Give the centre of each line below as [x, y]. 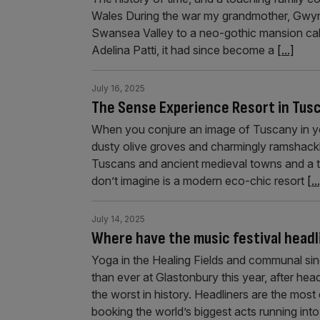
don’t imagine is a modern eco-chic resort [199, 181]
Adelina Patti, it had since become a [184, 50]
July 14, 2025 [118, 219]
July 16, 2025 [118, 88]
